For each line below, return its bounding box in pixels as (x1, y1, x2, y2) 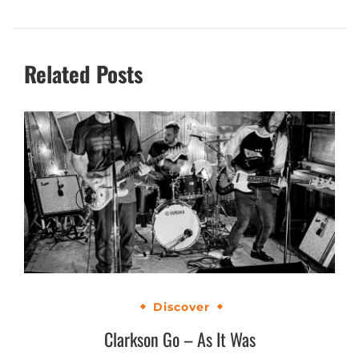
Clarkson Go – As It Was (103, 325, 256, 352)
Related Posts (24, 57, 143, 90)
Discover (153, 299, 210, 314)
